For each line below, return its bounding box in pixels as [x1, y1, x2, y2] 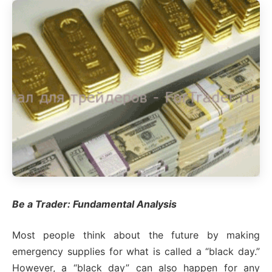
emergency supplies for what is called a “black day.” [12, 245, 260, 258]
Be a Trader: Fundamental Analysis [12, 198, 177, 211]
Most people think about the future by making [12, 229, 260, 242]
